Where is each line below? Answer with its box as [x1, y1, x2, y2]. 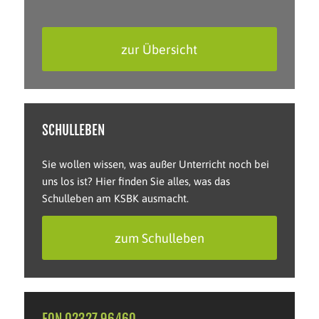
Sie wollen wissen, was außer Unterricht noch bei [41, 157, 269, 170]
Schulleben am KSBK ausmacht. [41, 192, 189, 204]
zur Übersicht [121, 41, 198, 57]
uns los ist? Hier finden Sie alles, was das [41, 174, 230, 187]
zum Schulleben [114, 231, 204, 246]
